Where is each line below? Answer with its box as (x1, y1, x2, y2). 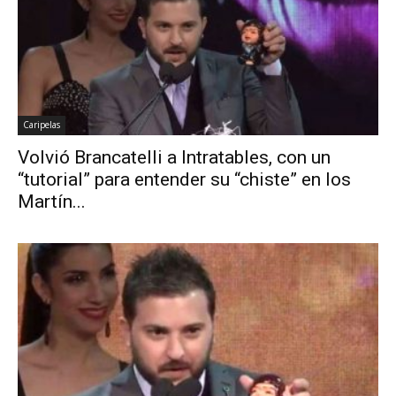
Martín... (18, 190, 86, 212)
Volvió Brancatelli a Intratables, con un (18, 146, 331, 168)
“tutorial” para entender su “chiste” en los (18, 168, 351, 190)
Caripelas (23, 118, 60, 131)
